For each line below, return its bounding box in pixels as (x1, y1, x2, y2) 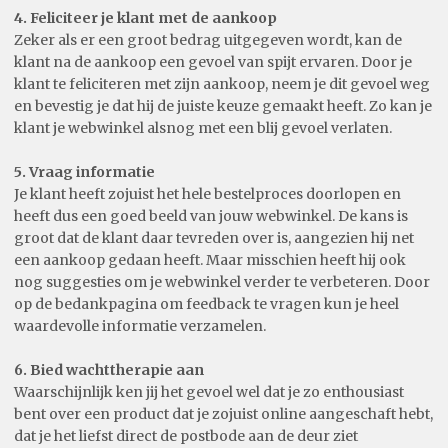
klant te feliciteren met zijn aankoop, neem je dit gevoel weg (14, 74, 430, 93)
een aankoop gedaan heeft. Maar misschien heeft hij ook (14, 250, 406, 269)
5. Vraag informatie (14, 162, 155, 181)
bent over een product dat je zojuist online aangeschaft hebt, (14, 404, 433, 423)
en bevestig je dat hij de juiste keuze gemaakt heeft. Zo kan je (14, 96, 432, 115)
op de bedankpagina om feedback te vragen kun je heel (14, 294, 399, 313)
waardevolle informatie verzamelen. (14, 316, 266, 335)
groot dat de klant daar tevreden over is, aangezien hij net (14, 228, 414, 247)
